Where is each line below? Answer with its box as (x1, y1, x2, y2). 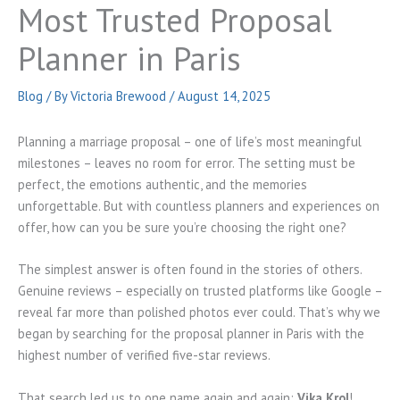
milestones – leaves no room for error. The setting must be (18, 154, 355, 172)
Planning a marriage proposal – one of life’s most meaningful (18, 133, 362, 151)
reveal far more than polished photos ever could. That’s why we (18, 304, 380, 321)
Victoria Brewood (71, 87, 170, 104)
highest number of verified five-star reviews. (18, 346, 271, 364)
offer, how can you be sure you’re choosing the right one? (18, 219, 346, 237)
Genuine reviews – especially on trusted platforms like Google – (18, 282, 382, 300)
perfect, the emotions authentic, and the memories (18, 176, 307, 194)
